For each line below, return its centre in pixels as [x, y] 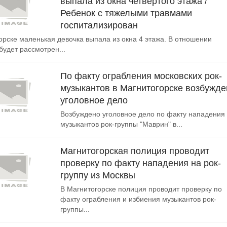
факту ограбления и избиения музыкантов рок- [138, 199]
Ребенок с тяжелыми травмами [126, 13]
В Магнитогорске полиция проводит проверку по [141, 189]
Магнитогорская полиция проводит [135, 151]
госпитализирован [99, 25]
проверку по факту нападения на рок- [141, 163]
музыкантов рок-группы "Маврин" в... [121, 124]
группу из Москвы [98, 175]
